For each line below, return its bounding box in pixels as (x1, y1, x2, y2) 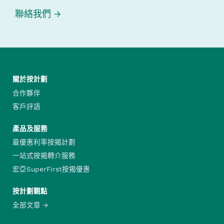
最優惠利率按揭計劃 (12, 138, 75, 146)
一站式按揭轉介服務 (12, 151, 75, 160)
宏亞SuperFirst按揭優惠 (12, 164, 90, 173)
